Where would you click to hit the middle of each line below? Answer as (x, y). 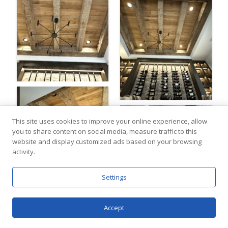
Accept (114, 208)
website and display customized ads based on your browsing (107, 141)
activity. (24, 152)
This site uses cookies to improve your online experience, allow (110, 121)
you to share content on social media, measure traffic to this (105, 131)
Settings (114, 177)
